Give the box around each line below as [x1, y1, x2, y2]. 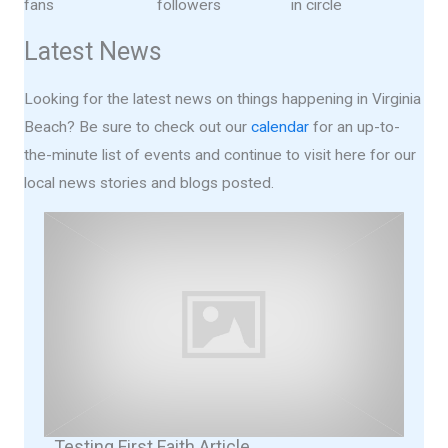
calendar [251, 117, 309, 136]
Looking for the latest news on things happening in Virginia [24, 89, 421, 108]
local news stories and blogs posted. [24, 173, 274, 192]
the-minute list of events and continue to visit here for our [24, 145, 416, 164]
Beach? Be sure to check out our [24, 117, 251, 136]
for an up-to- [309, 117, 400, 136]
